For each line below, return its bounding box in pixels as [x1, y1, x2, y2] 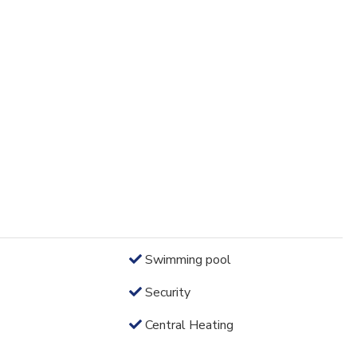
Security [142, 283, 191, 301]
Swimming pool [142, 250, 232, 269]
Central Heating [142, 316, 234, 334]
